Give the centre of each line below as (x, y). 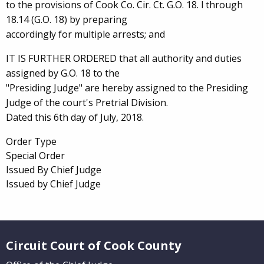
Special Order (35, 156)
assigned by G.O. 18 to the (63, 73)
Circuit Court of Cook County (93, 245)
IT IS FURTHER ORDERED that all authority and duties (124, 58)
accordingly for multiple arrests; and (85, 34)
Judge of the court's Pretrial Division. (87, 103)
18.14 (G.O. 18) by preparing (67, 19)
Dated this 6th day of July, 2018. (75, 117)
